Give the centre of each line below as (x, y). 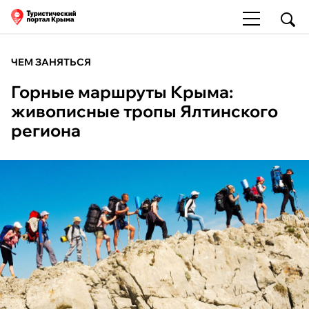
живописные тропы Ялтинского (144, 111)
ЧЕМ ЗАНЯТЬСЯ (51, 62)
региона (46, 130)
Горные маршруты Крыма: (122, 92)
